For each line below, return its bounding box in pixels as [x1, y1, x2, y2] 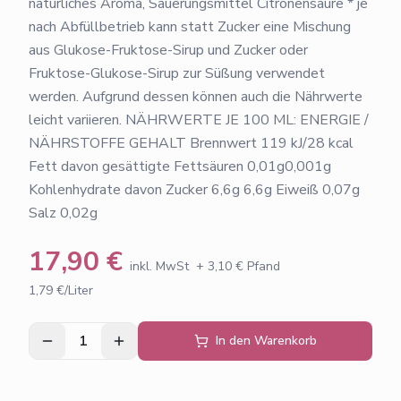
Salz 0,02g [29, 202, 98, 223]
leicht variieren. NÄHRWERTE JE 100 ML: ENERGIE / [29, 109, 369, 130]
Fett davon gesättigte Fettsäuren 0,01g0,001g [29, 156, 331, 176]
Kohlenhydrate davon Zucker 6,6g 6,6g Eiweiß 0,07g [29, 179, 360, 200]
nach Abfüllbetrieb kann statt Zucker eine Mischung [29, 16, 351, 37]
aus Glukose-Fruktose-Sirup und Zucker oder [29, 39, 308, 60]
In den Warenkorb [215, 331, 317, 349]
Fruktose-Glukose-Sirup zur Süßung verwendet [29, 63, 325, 83]
